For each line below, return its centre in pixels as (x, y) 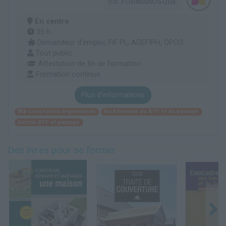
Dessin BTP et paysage (49, 122)
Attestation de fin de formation (89, 64)
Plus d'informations (113, 95)
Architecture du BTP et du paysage (152, 111)
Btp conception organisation (57, 111)
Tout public (53, 53)
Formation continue (67, 74)
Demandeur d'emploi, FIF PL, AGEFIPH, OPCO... (111, 42)
